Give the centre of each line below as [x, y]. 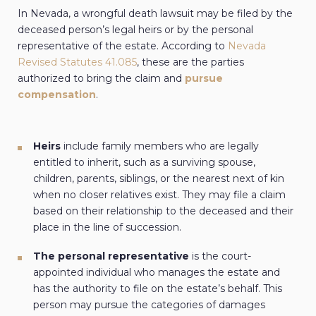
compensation [57, 95]
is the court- [220, 256]
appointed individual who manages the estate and [157, 273]
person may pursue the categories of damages [149, 305]
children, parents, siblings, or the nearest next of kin [159, 179]
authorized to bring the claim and [101, 79]
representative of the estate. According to [121, 46]
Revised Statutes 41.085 [77, 62]
